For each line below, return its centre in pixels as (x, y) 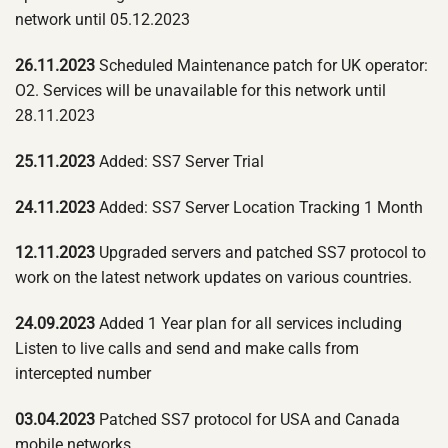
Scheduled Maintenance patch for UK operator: (261, 66)
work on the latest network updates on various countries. (213, 278)
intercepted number (83, 374)
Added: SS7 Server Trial (181, 161)
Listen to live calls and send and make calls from (187, 349)
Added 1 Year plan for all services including (248, 324)
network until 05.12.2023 (102, 20)
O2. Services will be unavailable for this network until (200, 91)
